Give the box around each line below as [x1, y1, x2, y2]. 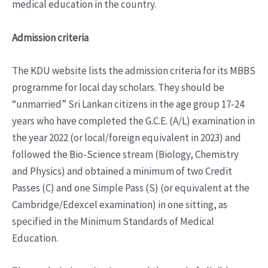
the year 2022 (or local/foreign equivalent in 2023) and [12, 130, 241, 144]
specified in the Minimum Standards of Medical [12, 214, 214, 228]
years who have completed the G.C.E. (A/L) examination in [12, 114, 255, 127]
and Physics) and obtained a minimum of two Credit [12, 164, 232, 178]
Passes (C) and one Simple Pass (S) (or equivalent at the [12, 181, 249, 194]
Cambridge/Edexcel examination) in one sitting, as [12, 197, 227, 211]
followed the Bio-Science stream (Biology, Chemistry [12, 147, 239, 161]
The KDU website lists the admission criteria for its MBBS [12, 63, 255, 77]
